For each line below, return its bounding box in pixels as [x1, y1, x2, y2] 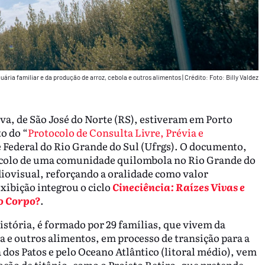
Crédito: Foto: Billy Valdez [184, 73, 258, 81]
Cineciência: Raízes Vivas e [112, 179, 245, 195]
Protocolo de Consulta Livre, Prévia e [27, 125, 203, 140]
